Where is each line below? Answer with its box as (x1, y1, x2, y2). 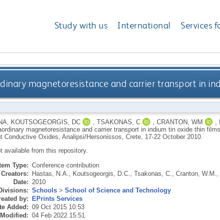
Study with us (54, 20, 108, 31)
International (117, 20, 171, 31)
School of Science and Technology (64, 186, 171, 194)
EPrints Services (31, 194, 82, 202)
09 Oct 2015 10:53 (31, 203, 84, 211)
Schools (31, 186, 57, 194)
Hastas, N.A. (31, 169, 69, 177)
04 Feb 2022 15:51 (31, 211, 85, 219)
